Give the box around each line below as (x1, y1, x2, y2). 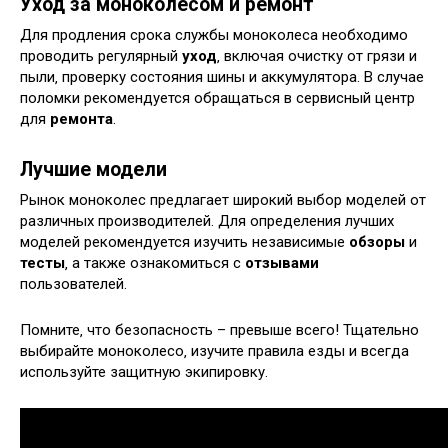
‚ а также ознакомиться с (65, 254, 245, 273)
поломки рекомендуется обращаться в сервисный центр (20, 89, 415, 108)
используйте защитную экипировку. (20, 363, 268, 382)
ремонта (50, 110, 113, 129)
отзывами (245, 254, 319, 273)
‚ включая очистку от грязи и (217, 47, 417, 66)
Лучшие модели (20, 158, 167, 182)
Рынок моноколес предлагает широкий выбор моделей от (20, 191, 426, 210)
